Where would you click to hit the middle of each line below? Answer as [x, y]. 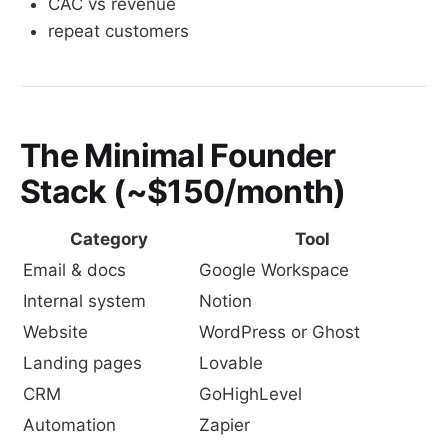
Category [109, 239]
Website [55, 332]
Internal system [84, 301]
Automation [69, 425]
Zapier [224, 425]
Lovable [231, 363]
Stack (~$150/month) [183, 191]
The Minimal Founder [178, 155]
